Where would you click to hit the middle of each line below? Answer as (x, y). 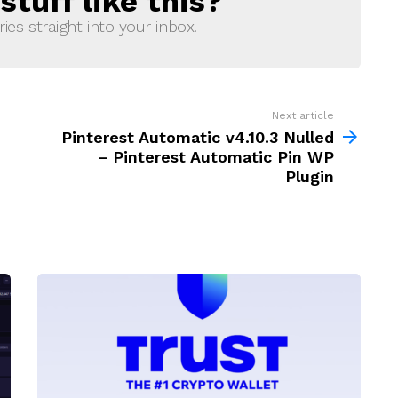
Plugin (310, 177)
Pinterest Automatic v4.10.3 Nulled (198, 138)
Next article (303, 116)
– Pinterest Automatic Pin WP (216, 157)
